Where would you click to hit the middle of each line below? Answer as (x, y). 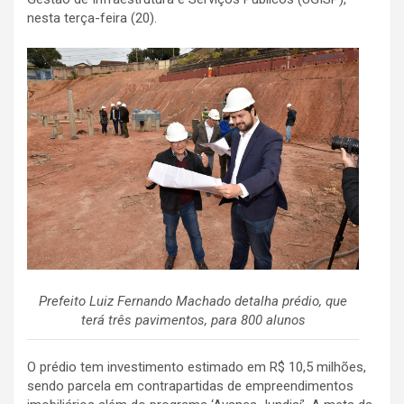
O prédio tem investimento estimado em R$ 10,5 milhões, (197, 367)
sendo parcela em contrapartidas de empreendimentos (190, 386)
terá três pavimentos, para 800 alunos (193, 320)
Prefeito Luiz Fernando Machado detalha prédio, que (193, 301)
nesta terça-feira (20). (92, 18)
